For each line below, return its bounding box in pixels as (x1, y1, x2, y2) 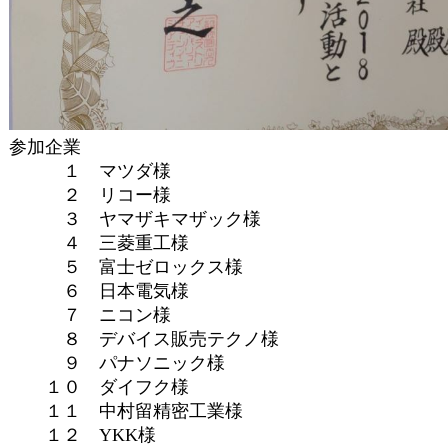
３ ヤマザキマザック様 (9, 209, 261, 229)
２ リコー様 (9, 185, 171, 205)
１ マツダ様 (9, 161, 171, 181)
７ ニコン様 (9, 305, 171, 325)
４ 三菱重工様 (9, 233, 189, 253)
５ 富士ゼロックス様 (9, 257, 243, 277)
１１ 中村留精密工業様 (9, 401, 243, 421)
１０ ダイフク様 (9, 377, 189, 397)
